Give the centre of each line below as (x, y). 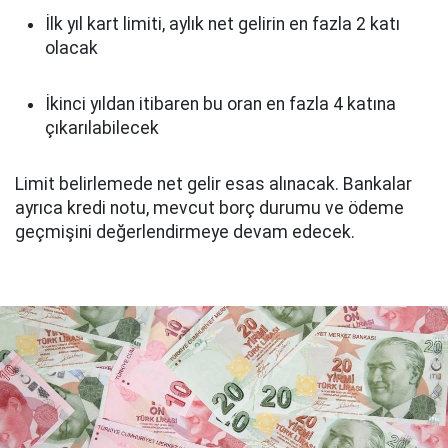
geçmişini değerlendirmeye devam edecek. (185, 232)
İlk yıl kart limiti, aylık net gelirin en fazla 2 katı (222, 24)
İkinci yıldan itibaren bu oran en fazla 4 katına (220, 104)
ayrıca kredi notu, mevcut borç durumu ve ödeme (209, 208)
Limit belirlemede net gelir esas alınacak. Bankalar (213, 184)
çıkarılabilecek (102, 128)
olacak (71, 48)
